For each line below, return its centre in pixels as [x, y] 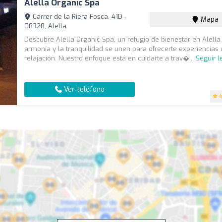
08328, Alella [46, 26]
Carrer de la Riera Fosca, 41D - [79, 17]
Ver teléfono [83, 89]
